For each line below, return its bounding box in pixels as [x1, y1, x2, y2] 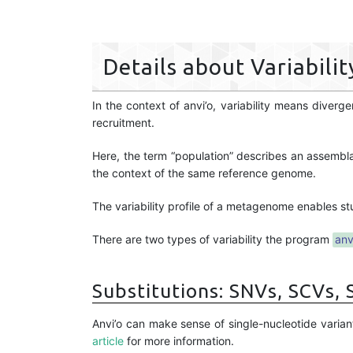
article [92, 333, 124, 347]
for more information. [124, 333, 234, 347]
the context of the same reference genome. [92, 165, 316, 180]
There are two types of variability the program [92, 232, 333, 246]
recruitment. [92, 115, 154, 129]
